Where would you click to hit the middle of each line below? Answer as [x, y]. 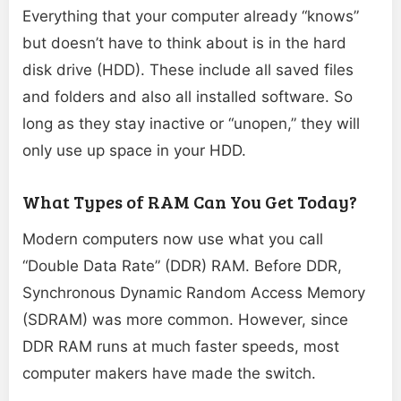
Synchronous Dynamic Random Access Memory [194, 293]
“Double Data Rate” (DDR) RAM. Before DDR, [182, 266]
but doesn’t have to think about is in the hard [184, 43]
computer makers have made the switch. [169, 374]
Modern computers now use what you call [173, 239]
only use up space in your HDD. [134, 151]
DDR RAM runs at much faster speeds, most [181, 347]
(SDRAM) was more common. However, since [185, 320]
